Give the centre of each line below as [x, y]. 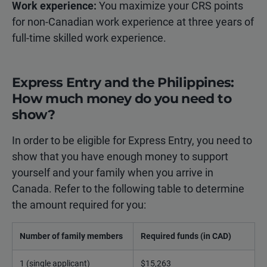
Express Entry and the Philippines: [123, 82]
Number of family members [71, 236]
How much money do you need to [122, 98]
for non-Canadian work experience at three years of [133, 21]
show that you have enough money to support [120, 156]
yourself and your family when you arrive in [113, 172]
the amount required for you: [79, 204]
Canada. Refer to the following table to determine [128, 188]
